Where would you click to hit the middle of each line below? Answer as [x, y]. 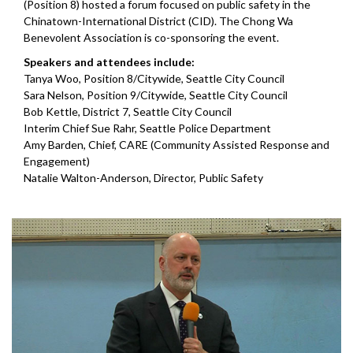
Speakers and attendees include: [109, 61]
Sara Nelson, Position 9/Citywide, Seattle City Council [156, 95]
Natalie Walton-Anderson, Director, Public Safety [143, 177]
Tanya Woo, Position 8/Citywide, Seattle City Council [154, 78]
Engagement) [57, 161]
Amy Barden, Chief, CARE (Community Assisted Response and [176, 144]
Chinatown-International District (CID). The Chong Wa [158, 20]
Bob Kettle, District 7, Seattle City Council [128, 111]
